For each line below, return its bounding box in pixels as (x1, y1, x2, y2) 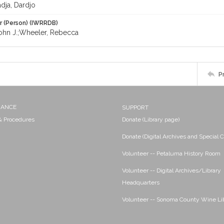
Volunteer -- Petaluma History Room (122, 150, 220, 157)
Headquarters (122, 179, 159, 186)
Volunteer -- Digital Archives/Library (122, 167, 221, 174)
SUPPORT (122, 104, 148, 111)
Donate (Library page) (122, 116, 179, 123)
